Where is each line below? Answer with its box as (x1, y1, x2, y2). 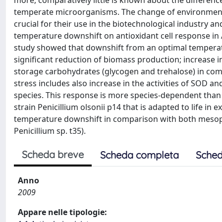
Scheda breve (22, 148, 84, 161)
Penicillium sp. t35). (14, 125, 86, 136)
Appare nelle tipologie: (18, 207, 107, 218)
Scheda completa (100, 149, 179, 161)
